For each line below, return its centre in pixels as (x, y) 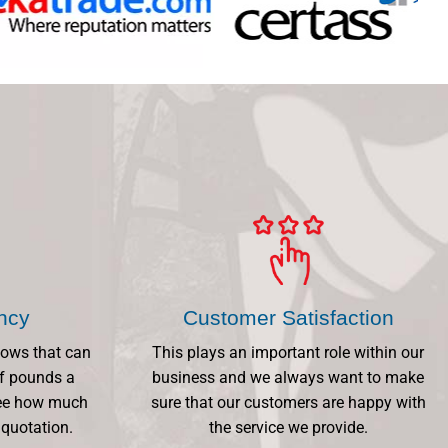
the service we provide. (288, 427)
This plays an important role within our (288, 352)
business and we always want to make (288, 377)
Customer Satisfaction (288, 317)
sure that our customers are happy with (288, 402)
